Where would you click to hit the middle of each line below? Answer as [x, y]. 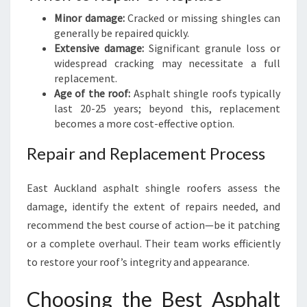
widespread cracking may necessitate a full [167, 63]
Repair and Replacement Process [146, 153]
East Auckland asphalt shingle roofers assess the [153, 188]
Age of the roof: [93, 93]
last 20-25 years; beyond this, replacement [167, 108]
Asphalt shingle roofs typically [206, 93]
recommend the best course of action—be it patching [153, 225]
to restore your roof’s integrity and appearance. [138, 262]
